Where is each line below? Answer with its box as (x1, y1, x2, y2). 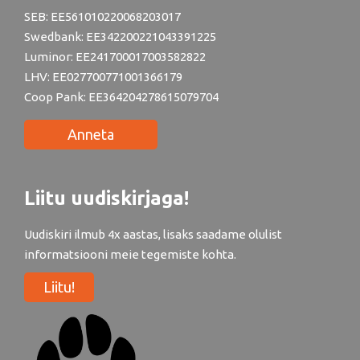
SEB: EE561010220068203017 (24, 10, 181, 23)
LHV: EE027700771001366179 (24, 70, 182, 84)
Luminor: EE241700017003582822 (24, 50, 206, 63)
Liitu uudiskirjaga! (24, 187, 189, 209)
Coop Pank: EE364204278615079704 (24, 90, 219, 104)
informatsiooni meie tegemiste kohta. (24, 247, 236, 261)
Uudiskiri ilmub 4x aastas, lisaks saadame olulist (24, 227, 282, 241)
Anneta (67, 126, 114, 142)
